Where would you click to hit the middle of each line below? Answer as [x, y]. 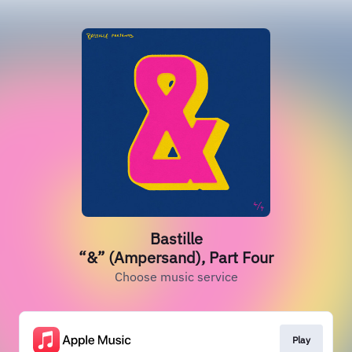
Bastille [176, 238]
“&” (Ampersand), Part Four [176, 257]
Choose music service [176, 277]
